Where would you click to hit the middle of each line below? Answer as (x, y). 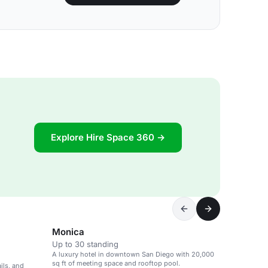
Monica (68, 232)
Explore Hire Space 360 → (108, 137)
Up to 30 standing (85, 244)
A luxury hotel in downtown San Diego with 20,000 (133, 254)
